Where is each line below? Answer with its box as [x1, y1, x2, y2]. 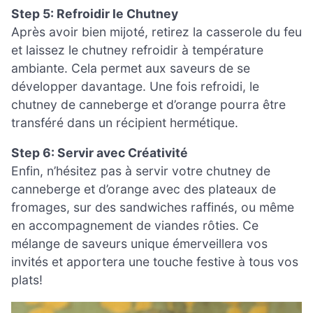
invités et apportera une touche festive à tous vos [11, 254, 298, 270]
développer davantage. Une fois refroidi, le [11, 78, 259, 94]
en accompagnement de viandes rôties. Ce [11, 218, 259, 233]
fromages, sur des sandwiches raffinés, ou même [11, 200, 294, 215]
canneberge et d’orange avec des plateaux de [11, 182, 276, 197]
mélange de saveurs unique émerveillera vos [11, 236, 268, 252]
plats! [11, 272, 43, 288]
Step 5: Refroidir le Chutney [11, 6, 178, 21]
